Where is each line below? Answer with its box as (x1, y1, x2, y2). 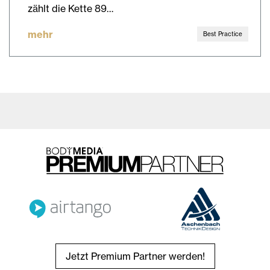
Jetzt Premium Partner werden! (65, 250, 205, 263)
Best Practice (203, 30, 242, 37)
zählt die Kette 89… (28, 2, 113, 14)
